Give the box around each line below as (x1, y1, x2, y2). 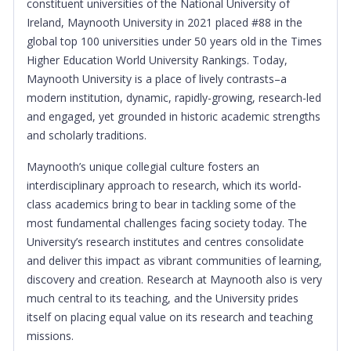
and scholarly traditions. (27, 128, 147, 143)
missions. (27, 328, 74, 343)
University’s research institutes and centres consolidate (27, 234, 304, 249)
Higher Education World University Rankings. (27, 52, 252, 67)
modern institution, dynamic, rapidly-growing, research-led (27, 90, 321, 105)
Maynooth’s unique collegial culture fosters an (27, 159, 259, 174)
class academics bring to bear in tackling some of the (27, 197, 296, 212)
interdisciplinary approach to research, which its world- (27, 178, 302, 193)
